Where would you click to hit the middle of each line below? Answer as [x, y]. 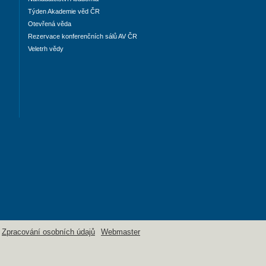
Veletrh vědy [46, 49]
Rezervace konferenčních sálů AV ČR [83, 37]
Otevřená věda [50, 24]
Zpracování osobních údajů [48, 232]
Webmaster [121, 232]
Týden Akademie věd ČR [64, 12]
